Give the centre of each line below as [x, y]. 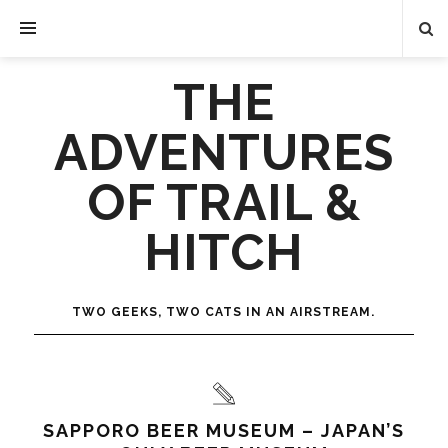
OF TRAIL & [224, 202]
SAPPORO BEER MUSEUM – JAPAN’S [223, 430]
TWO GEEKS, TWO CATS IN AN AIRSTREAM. [224, 312]
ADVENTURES [223, 152]
